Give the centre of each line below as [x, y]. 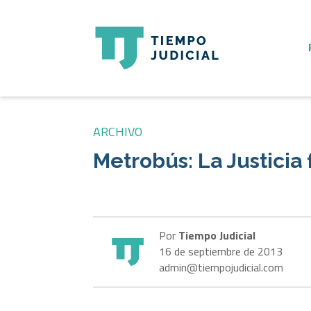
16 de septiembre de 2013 [221, 251]
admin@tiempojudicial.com [221, 267]
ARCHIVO [118, 132]
